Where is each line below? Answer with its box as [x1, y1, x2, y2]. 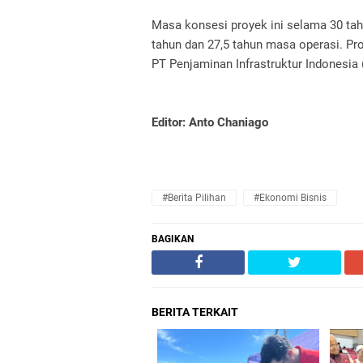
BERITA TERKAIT [152, 305, 238, 318]
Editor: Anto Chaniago [152, 115, 268, 130]
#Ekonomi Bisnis [253, 192, 327, 203]
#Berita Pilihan [162, 192, 226, 203]
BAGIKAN [152, 233, 194, 245]
